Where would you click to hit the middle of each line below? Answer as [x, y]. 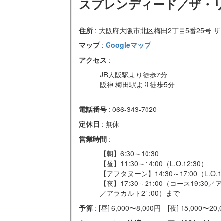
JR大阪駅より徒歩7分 [133, 74]
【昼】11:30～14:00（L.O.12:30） [153, 163]
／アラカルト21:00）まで [139, 193]
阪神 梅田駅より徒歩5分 [137, 84]
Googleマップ [128, 45]
